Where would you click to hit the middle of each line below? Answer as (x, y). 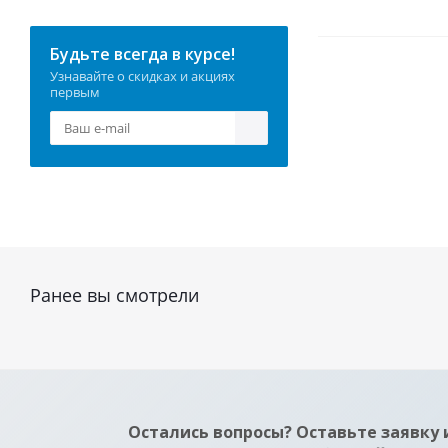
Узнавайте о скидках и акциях (142, 76)
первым (75, 92)
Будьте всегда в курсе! (142, 54)
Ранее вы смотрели (114, 295)
